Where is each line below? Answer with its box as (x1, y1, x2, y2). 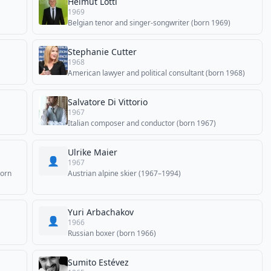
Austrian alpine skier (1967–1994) (68, 168, 181, 178)
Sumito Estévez (68, 256, 129, 268)
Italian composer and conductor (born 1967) (68, 118, 216, 128)
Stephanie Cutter (68, 46, 137, 57)
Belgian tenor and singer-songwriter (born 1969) (68, 18, 230, 28)
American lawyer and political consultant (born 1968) (68, 68, 245, 78)
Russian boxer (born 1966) (68, 228, 156, 238)
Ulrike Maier (68, 146, 117, 158)
